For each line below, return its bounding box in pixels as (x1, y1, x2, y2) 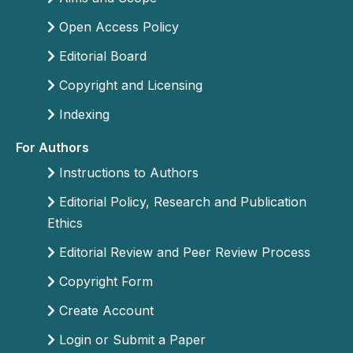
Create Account (55, 303, 154, 318)
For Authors (16, 139, 89, 155)
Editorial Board (55, 48, 147, 64)
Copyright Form (55, 273, 153, 289)
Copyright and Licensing (55, 77, 203, 93)
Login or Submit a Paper (55, 332, 206, 347)
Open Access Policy (55, 19, 179, 35)
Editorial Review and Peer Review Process (55, 244, 310, 260)
